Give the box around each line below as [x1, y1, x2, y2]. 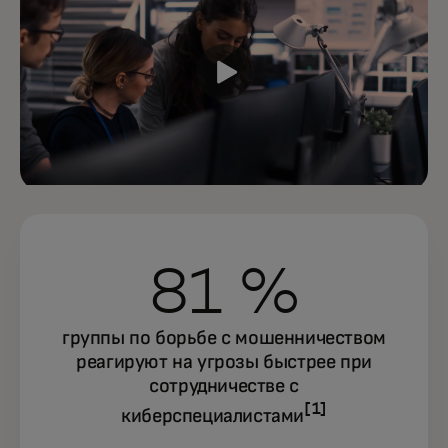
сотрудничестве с [149, 375, 299, 396]
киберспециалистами [121, 406, 304, 427]
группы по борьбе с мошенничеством [62, 327, 386, 348]
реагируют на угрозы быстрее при [76, 351, 372, 372]
